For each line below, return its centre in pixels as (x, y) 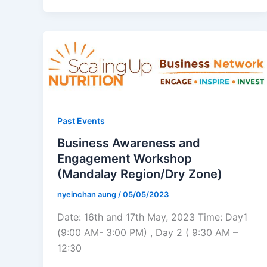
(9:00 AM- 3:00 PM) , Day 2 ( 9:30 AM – (148, 232)
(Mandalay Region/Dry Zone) (140, 174)
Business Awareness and (129, 143)
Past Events (81, 120)
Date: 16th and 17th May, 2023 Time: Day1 (152, 217)
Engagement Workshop (125, 159)
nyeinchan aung (88, 195)
